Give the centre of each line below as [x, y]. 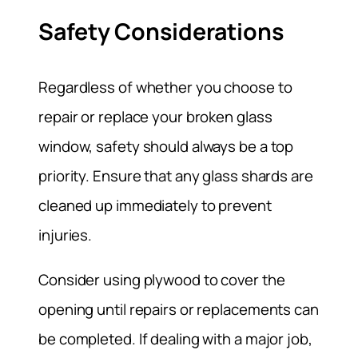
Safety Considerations [161, 31]
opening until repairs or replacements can [179, 309]
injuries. [66, 235]
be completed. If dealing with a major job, [175, 338]
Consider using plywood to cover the [162, 279]
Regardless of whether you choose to [165, 88]
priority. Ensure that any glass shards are [176, 176]
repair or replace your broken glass [155, 117]
